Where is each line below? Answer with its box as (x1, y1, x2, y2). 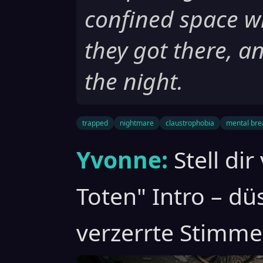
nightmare (120, 118, 154, 129)
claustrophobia (166, 118, 214, 129)
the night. (85, 65, 183, 97)
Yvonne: (76, 144, 168, 176)
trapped (82, 118, 108, 129)
